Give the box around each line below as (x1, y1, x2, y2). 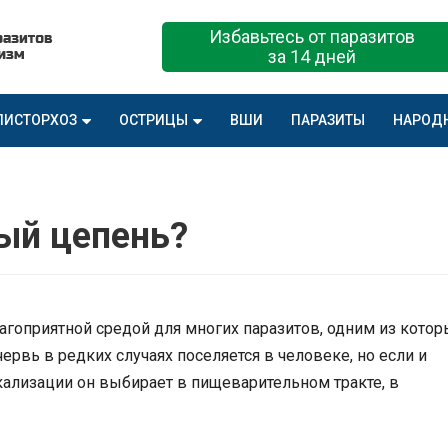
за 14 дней (268, 46, 356, 67)
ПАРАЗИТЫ (291, 112, 365, 128)
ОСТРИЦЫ (119, 112, 188, 128)
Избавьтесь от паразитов (209, 26, 415, 47)
